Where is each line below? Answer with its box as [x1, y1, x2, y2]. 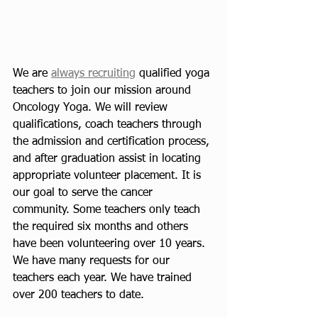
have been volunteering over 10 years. [13, 238, 209, 250]
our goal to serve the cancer [13, 187, 156, 199]
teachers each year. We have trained [13, 273, 195, 284]
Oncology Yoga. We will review [13, 102, 171, 114]
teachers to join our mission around [13, 85, 194, 97]
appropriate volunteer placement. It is [13, 170, 204, 182]
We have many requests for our [13, 256, 173, 267]
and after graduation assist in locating [13, 153, 204, 165]
